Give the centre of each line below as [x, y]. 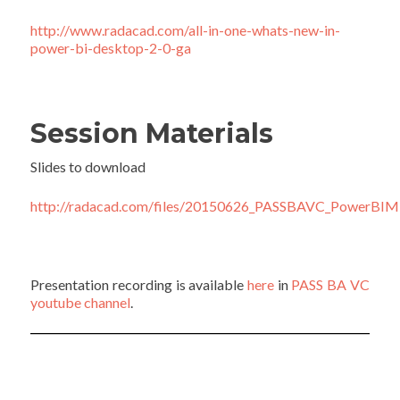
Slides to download [88, 167]
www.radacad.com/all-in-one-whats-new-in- [205, 30]
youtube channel [81, 303]
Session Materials [152, 134]
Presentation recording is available [139, 285]
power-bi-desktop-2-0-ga [111, 48]
